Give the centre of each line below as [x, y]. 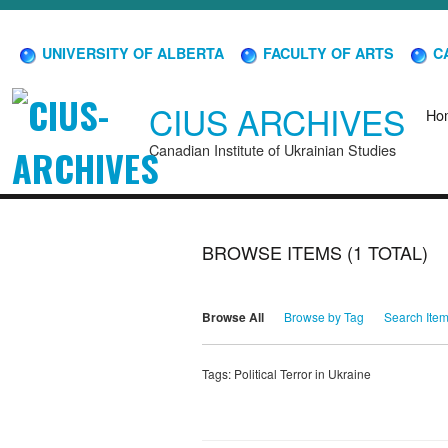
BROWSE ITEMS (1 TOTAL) [315, 252]
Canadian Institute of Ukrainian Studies [272, 150]
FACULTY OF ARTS [326, 52]
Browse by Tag [324, 317]
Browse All [233, 317]
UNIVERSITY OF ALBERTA [131, 52]
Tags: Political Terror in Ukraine [286, 373]
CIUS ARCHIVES [277, 122]
